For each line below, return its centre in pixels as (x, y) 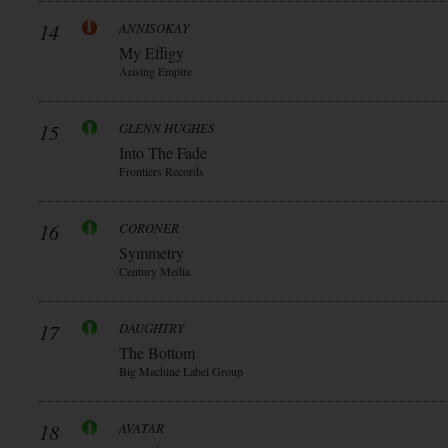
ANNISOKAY (154, 28)
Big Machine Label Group (181, 371)
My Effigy (151, 52)
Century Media (154, 271)
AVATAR (141, 428)
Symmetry (151, 252)
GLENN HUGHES (167, 128)
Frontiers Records (161, 171)
